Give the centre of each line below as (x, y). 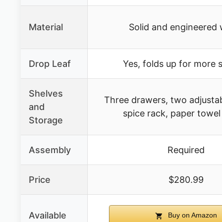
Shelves (46, 94)
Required (186, 150)
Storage (46, 120)
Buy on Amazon (192, 215)
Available (48, 216)
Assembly (50, 150)
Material (46, 27)
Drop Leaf (50, 64)
